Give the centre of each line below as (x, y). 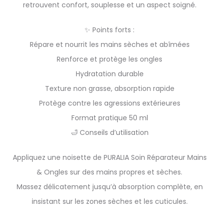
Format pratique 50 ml (109, 118)
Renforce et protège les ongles (109, 59)
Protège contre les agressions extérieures (109, 103)
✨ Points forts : (109, 30)
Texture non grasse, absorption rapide (109, 88)
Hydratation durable (109, 74)
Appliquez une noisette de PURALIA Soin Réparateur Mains (109, 157)
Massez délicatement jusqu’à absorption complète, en (109, 187)
